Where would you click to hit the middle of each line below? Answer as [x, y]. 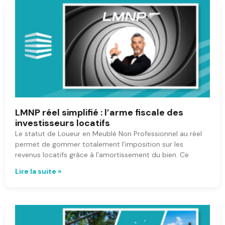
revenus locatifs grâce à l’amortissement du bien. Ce [102, 155]
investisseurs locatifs [63, 123]
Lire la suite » [38, 171]
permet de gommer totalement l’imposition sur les [99, 144]
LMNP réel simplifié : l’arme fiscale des [99, 113]
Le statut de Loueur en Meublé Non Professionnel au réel [108, 134]
